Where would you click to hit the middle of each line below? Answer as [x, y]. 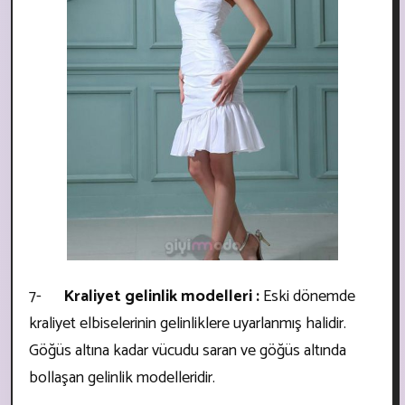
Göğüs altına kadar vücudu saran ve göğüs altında [188, 350]
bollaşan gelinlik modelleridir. [122, 377]
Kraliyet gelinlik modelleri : [161, 296]
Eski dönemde [307, 296]
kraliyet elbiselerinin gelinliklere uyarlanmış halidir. [188, 323]
